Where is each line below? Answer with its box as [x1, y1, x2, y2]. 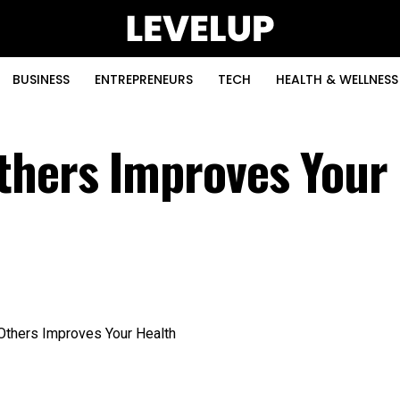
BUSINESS [12, 71, 70, 88]
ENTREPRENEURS [95, 71, 193, 88]
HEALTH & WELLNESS [276, 71, 398, 88]
